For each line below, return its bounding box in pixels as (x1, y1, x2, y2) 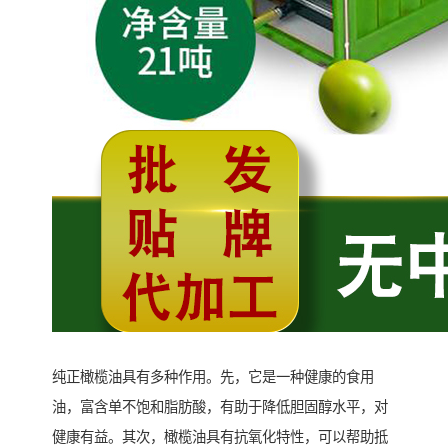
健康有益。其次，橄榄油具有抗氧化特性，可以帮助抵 (52, 429, 388, 445)
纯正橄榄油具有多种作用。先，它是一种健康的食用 (52, 369, 374, 385)
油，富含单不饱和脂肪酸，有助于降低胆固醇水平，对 (52, 399, 388, 415)
